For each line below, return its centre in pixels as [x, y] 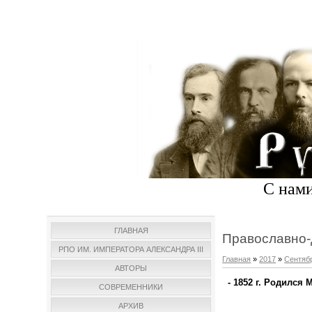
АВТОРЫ [131, 268]
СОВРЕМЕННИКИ [131, 287]
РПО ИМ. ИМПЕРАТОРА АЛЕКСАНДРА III [131, 250]
